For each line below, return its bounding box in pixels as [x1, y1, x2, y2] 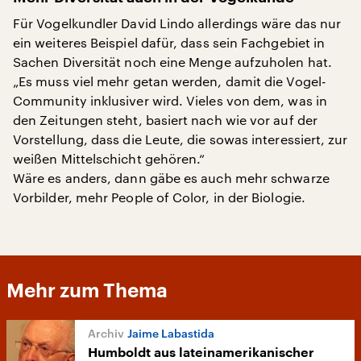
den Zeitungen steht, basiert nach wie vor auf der [13, 112, 317, 127]
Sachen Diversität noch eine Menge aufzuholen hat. [13, 54, 332, 69]
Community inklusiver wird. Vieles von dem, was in [13, 93, 327, 108]
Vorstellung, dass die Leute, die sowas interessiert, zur [13, 131, 348, 147]
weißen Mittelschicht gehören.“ [13, 151, 205, 166]
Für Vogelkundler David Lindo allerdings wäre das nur [13, 15, 342, 31]
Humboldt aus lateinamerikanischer [88, 346, 314, 359]
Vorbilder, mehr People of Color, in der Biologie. [13, 189, 305, 205]
